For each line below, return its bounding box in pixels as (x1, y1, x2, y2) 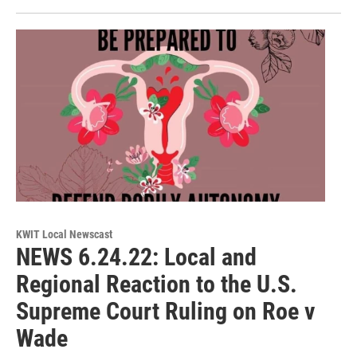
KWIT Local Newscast (16, 227, 112, 241)
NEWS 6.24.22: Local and (16, 242, 257, 271)
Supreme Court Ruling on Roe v (16, 296, 315, 325)
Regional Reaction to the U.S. (16, 269, 297, 298)
